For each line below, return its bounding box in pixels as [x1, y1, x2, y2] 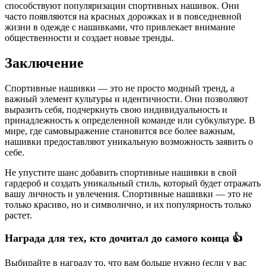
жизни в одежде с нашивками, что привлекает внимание [5, 21, 235, 32]
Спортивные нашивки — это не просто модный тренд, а [5, 83, 235, 93]
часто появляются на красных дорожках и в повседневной [5, 11, 242, 21]
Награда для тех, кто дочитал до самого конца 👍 [5, 232, 243, 244]
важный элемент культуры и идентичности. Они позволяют [5, 93, 248, 104]
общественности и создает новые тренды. [5, 32, 174, 43]
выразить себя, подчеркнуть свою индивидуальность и [5, 104, 227, 115]
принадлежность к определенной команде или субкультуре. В [5, 115, 255, 125]
